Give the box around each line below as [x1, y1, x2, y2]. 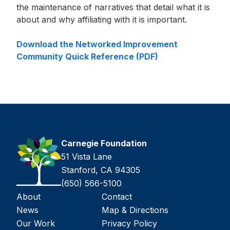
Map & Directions [102, 205, 168, 215]
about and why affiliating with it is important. [16, 14, 189, 25]
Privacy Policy [102, 218, 157, 228]
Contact [102, 191, 132, 202]
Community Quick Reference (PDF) [16, 51, 158, 62]
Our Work [16, 218, 55, 228]
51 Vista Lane [61, 151, 112, 162]
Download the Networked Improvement [16, 39, 178, 49]
